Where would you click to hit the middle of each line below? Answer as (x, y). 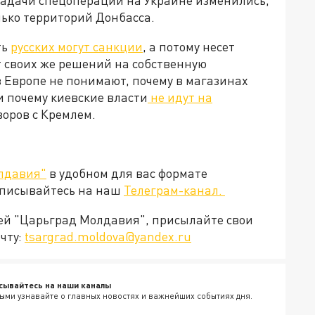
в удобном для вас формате (127, 173)
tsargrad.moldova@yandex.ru (108, 237)
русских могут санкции (77, 47)
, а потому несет (189, 47)
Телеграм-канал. (174, 190)
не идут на (180, 97)
